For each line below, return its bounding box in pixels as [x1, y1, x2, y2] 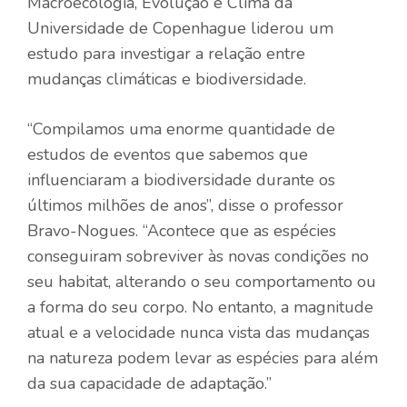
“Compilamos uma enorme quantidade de [27, 117, 335, 140]
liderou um [246, 16, 333, 39]
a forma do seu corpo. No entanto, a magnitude [27, 295, 373, 318]
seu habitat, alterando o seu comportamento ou [27, 270, 376, 293]
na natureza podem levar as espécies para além [27, 346, 378, 369]
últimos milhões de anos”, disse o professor [27, 194, 343, 216]
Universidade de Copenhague [27, 16, 246, 39]
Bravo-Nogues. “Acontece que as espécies [27, 219, 336, 242]
